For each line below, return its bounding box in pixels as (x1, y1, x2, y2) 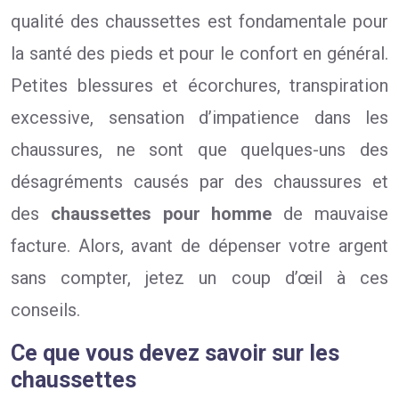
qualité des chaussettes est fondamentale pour (11, 11, 388, 32)
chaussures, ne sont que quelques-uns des (11, 139, 388, 160)
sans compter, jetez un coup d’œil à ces (11, 267, 388, 289)
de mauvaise (272, 203, 389, 224)
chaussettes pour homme (50, 203, 273, 224)
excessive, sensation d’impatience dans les (11, 107, 388, 128)
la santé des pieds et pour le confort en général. (11, 43, 388, 64)
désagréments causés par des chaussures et (11, 171, 388, 192)
